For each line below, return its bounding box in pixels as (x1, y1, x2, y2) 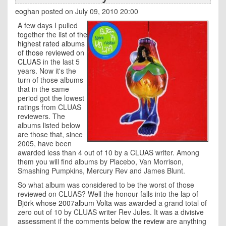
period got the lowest (18, 93, 84, 103)
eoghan (15, 6, 39, 16)
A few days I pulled (18, 20, 78, 30)
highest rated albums (18, 38, 85, 48)
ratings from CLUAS (18, 102, 81, 112)
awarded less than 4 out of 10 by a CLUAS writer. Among (18, 147, 199, 157)
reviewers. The (18, 111, 65, 121)
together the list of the (18, 29, 87, 39)
